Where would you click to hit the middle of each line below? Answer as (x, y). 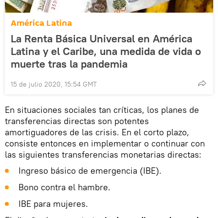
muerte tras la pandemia (69, 64)
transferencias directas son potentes (77, 121)
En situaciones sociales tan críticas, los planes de (102, 110)
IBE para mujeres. (53, 204)
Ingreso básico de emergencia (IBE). (90, 171)
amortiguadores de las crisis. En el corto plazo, (97, 132)
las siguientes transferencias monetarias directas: (103, 155)
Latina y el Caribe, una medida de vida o (106, 51)
